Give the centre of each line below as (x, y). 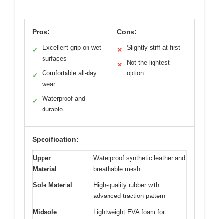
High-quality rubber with (126, 185)
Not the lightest (148, 62)
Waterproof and (64, 98)
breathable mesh (117, 169)
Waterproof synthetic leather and (139, 158)
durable (52, 109)
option (135, 73)
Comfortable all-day (69, 73)
